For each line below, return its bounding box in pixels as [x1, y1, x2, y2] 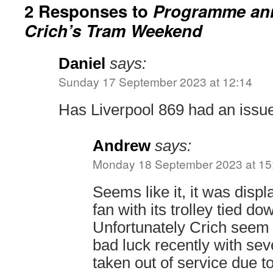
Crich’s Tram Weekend [24, 18, 202, 42]
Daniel [58, 55, 105, 72]
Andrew [93, 137, 151, 154]
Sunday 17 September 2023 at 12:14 [58, 73, 252, 90]
